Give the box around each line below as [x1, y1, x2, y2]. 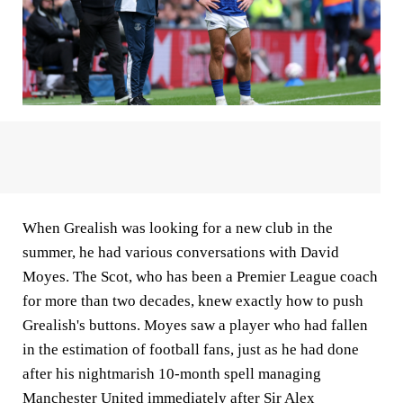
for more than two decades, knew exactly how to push [22, 291, 363, 309]
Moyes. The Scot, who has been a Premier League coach [22, 267, 378, 285]
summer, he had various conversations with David [22, 243, 339, 261]
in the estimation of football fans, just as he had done [22, 340, 359, 358]
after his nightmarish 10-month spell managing [22, 364, 321, 382]
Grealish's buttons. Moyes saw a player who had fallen [22, 316, 368, 334]
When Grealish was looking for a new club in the [22, 219, 333, 237]
